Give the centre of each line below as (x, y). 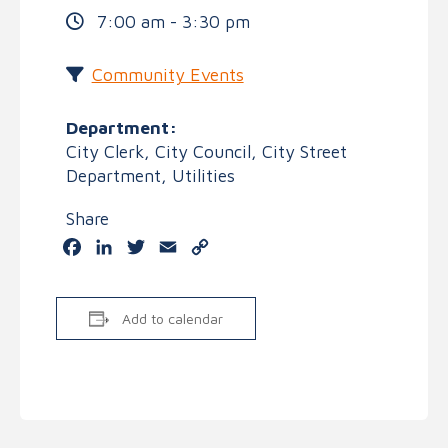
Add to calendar (172, 318)
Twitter (176, 246)
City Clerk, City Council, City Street (206, 151)
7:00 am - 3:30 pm (170, 22)
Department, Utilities (150, 175)
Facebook (118, 246)
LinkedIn (145, 246)
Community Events (167, 74)
